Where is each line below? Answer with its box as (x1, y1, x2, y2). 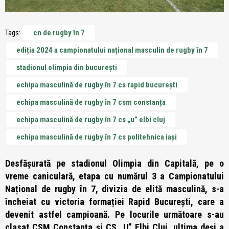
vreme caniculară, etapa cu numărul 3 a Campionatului (5, 171, 224, 182)
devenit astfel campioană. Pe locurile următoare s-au (5, 209, 224, 220)
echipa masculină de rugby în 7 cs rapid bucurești (16, 80, 177, 90)
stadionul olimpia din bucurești (16, 63, 117, 73)
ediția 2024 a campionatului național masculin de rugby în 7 (16, 45, 208, 55)
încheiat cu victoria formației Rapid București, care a (5, 196, 224, 208)
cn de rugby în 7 (33, 28, 85, 38)
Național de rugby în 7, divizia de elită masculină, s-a (5, 184, 224, 195)
